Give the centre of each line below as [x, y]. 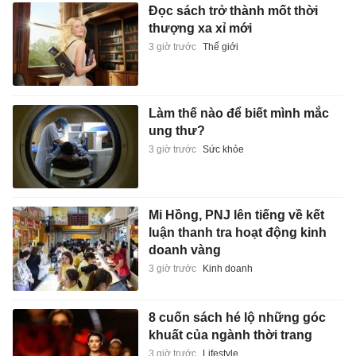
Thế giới [220, 47]
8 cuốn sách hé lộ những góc [237, 318]
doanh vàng [184, 250]
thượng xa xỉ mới [200, 29]
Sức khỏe [223, 149]
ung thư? [176, 130]
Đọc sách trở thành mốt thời [233, 11]
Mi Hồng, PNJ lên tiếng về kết [236, 215]
